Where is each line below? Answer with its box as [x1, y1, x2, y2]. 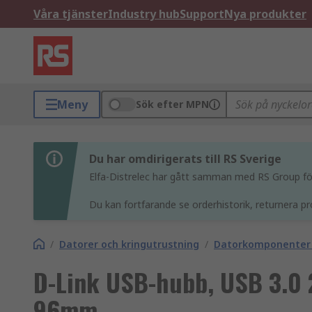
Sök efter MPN [136, 97, 209, 111]
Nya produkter [224, 6, 306, 22]
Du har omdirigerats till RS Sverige [89, 151, 281, 166]
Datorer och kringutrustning [59, 237, 199, 251]
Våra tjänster [33, 6, 108, 22]
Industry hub [108, 6, 180, 22]
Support [180, 6, 224, 22]
